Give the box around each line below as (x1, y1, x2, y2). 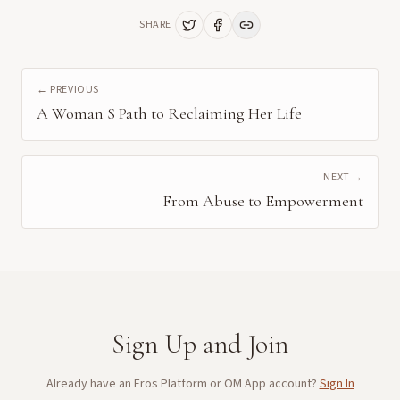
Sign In (319, 375, 354, 393)
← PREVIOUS (37, 82, 99, 97)
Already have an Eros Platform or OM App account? (46, 375, 317, 393)
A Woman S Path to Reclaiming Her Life (37, 104, 302, 123)
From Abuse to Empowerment (162, 191, 363, 211)
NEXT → (323, 170, 363, 185)
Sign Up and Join (112, 328, 288, 361)
